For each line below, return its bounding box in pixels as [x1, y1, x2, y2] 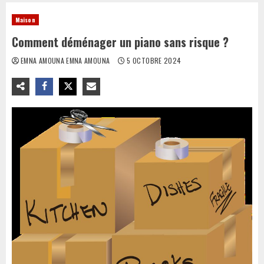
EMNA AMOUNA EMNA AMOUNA [21, 55, 112, 65]
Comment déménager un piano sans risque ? [12, 33, 229, 51]
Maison [15, 15, 35, 24]
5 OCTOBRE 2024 [125, 55, 181, 65]
